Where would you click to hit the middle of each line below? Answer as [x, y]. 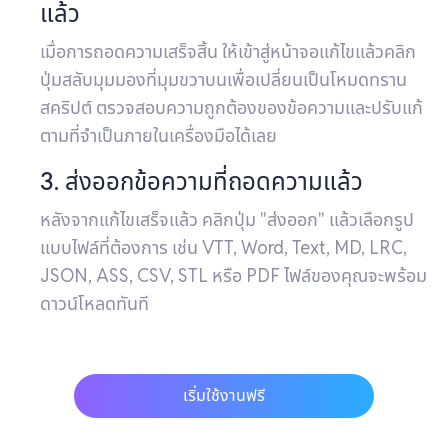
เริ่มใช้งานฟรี [224, 395]
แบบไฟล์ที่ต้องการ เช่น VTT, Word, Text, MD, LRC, [223, 247]
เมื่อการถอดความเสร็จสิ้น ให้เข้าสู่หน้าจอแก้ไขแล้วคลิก [228, 51]
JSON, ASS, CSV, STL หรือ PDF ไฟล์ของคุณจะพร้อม [233, 275]
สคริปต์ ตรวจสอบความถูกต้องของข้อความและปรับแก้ [231, 107]
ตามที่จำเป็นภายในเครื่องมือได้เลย [158, 135]
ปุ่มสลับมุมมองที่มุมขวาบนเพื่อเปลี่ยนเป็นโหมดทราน [223, 79]
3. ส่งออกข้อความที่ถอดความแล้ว [201, 181]
